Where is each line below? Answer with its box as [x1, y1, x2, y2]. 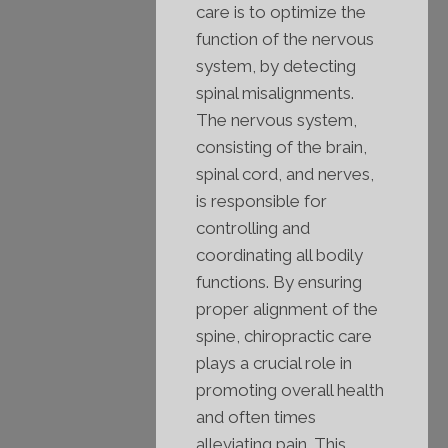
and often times [196, 407, 316, 428]
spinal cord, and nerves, [196, 164, 374, 185]
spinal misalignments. [196, 83, 354, 104]
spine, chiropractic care [196, 326, 372, 347]
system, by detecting [196, 56, 356, 77]
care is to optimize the [196, 2, 366, 23]
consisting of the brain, [196, 137, 367, 158]
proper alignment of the [196, 299, 378, 320]
